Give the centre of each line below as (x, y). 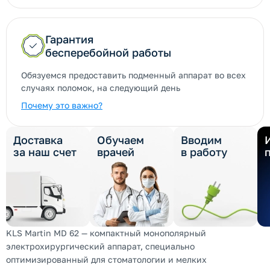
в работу (204, 152)
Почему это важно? (62, 105)
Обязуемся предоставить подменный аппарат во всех (133, 75)
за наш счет (45, 152)
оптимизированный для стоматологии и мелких (106, 259)
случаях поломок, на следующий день (101, 88)
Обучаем (121, 140)
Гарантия (69, 39)
